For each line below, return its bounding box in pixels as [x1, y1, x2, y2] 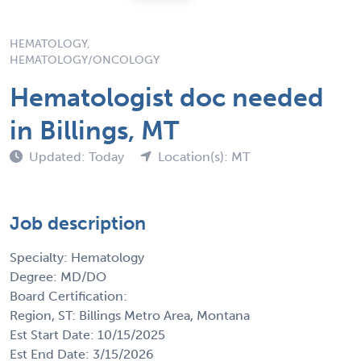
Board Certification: [10, 288, 127, 304]
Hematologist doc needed [10, 81, 324, 113]
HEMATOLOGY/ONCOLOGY [10, 52, 160, 67]
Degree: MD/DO [10, 268, 106, 284]
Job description [10, 211, 146, 234]
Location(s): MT [158, 148, 250, 164]
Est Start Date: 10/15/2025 [10, 326, 165, 342]
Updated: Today [29, 148, 127, 164]
